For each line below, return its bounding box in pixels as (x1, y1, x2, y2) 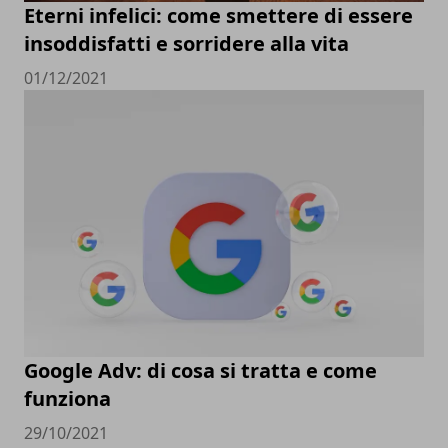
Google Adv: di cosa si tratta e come (24, 356, 377, 384)
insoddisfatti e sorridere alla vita (24, 30, 349, 58)
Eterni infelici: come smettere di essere (24, 2, 413, 30)
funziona (24, 384, 111, 412)
